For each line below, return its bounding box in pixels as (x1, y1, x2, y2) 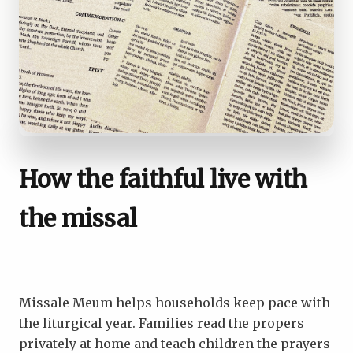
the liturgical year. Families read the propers (19, 314, 304, 331)
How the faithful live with (19, 163, 308, 194)
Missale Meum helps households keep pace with (19, 294, 330, 310)
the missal (19, 203, 137, 233)
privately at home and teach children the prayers (19, 335, 330, 351)
